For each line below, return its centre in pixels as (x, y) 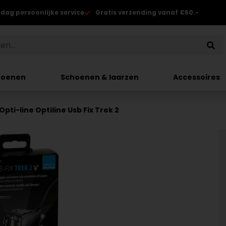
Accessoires (197, 77)
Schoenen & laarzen (99, 77)
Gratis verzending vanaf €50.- (147, 12)
